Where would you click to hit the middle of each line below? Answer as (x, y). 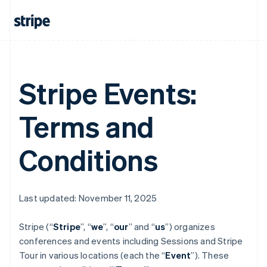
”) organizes (190, 226)
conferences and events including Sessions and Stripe (131, 241)
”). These (210, 255)
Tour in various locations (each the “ (92, 255)
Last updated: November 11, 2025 (88, 198)
